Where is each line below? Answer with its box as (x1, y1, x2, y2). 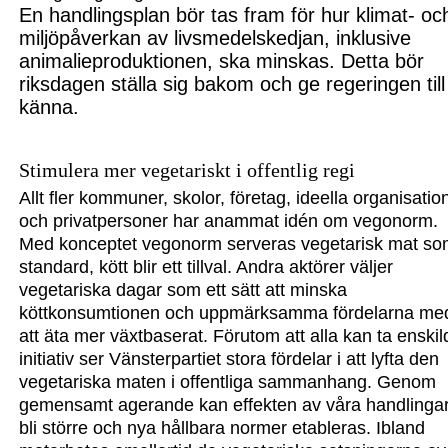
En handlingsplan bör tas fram (19, 3, 286, 26)
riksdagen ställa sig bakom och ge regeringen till (19, 72, 446, 95)
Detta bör (341, 49, 425, 72)
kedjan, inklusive (266, 26, 412, 49)
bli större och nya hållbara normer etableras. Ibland (19, 418, 426, 439)
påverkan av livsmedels (59, 26, 267, 49)
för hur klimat (285, 3, 409, 26)
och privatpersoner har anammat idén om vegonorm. (19, 211, 439, 232)
